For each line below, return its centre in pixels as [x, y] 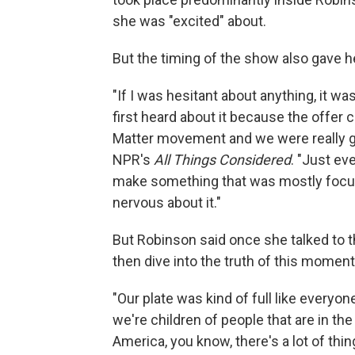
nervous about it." [167, 202]
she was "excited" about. [189, 21]
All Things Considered [222, 160]
